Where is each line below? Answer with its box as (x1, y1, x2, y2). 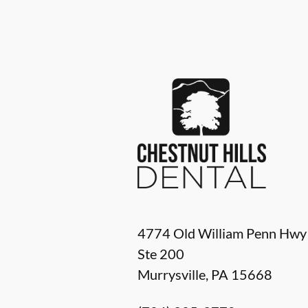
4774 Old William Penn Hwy (137, 225, 307, 242)
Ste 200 (137, 245, 184, 263)
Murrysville (137, 266, 206, 283)
